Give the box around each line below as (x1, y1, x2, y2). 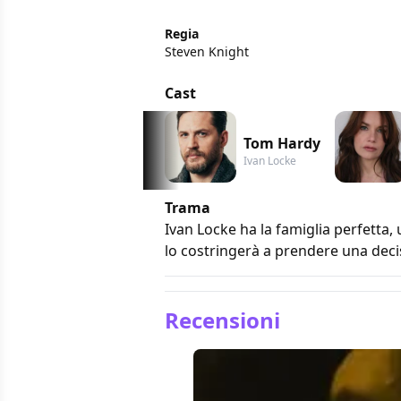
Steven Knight (165, 42, 249, 60)
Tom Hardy (243, 132, 320, 153)
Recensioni (165, 304, 280, 335)
